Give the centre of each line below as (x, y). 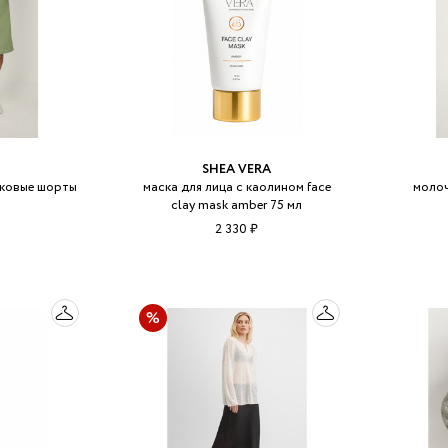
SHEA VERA (237, 169)
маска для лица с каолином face (236, 187)
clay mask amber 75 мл (237, 205)
